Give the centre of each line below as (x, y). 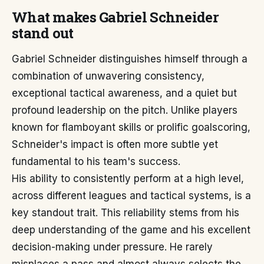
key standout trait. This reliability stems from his (126, 213)
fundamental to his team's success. (96, 161)
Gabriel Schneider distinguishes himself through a (130, 59)
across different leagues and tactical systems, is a (131, 196)
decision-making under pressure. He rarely (112, 247)
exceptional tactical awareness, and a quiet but (124, 93)
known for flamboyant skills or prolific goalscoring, (131, 127)
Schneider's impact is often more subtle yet (115, 144)
